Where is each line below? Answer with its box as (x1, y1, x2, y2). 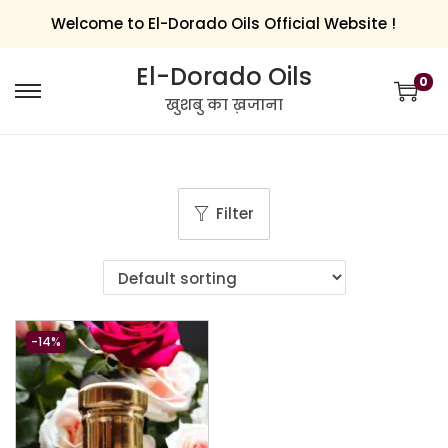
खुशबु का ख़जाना (165, 94, 283, 115)
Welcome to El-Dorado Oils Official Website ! (51, 13, 397, 34)
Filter (216, 202, 254, 224)
